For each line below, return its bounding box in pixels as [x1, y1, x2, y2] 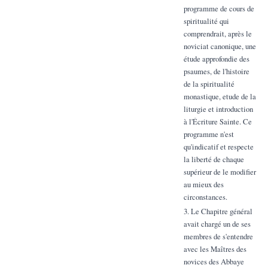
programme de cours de [183, 3, 254, 14]
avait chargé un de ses [183, 218, 251, 229]
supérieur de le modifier [183, 166, 256, 178]
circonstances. [183, 191, 227, 203]
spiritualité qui [183, 16, 229, 27]
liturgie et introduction [183, 103, 253, 115]
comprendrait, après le [183, 28, 252, 39]
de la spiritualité [183, 78, 234, 90]
